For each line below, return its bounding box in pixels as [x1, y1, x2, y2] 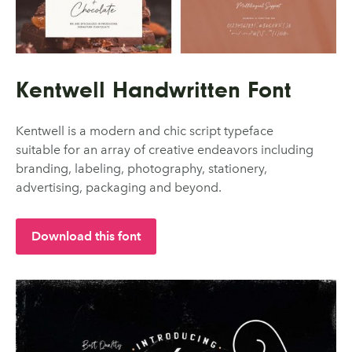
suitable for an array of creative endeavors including [16, 141, 313, 157]
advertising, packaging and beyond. [16, 179, 222, 195]
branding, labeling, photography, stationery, [16, 160, 267, 176]
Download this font [31, 228, 141, 244]
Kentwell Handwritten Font [16, 75, 291, 103]
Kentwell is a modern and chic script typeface [16, 123, 273, 138]
